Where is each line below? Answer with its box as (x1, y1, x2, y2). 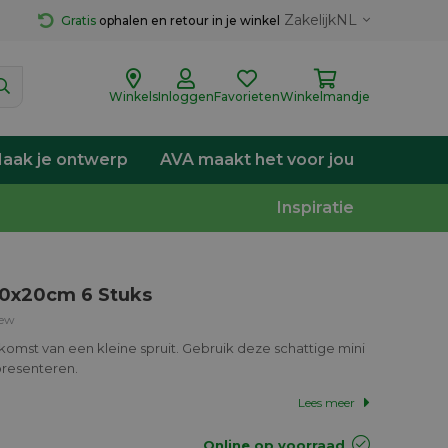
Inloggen (158, 89, 214, 104)
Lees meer (297, 395, 355, 410)
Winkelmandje (280, 89, 370, 104)
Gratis (61, 13, 96, 28)
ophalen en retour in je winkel (99, 13, 280, 28)
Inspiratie (277, 198, 354, 217)
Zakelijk (284, 11, 336, 29)
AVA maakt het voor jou (160, 150, 354, 169)
